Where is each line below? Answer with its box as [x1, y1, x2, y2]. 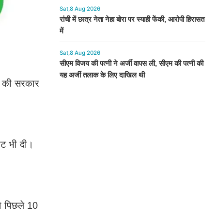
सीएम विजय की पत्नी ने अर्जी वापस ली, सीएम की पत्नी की [59, 59, 203, 67]
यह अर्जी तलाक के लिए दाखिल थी [59, 71, 145, 79]
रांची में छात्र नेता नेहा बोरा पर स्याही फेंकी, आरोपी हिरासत [59, 15, 204, 23]
